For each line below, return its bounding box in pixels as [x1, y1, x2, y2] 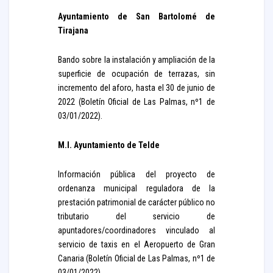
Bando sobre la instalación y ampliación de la [58, 55, 215, 65]
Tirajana [58, 26, 88, 35]
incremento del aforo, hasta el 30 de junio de [58, 83, 215, 93]
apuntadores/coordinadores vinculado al [58, 225, 215, 235]
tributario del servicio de [58, 211, 215, 221]
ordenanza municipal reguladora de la [58, 183, 215, 193]
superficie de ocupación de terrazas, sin [58, 69, 215, 79]
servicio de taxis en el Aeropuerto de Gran [58, 239, 215, 249]
